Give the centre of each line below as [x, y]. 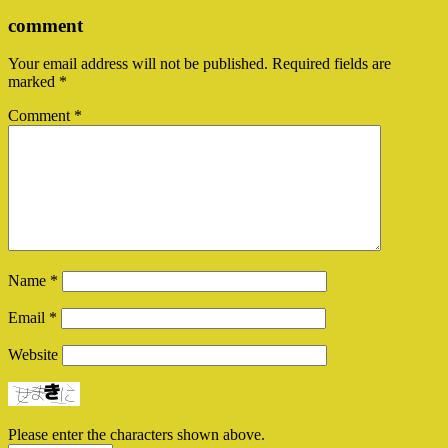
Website [33, 355]
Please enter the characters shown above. [136, 435]
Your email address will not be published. [138, 64]
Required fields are [331, 64]
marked [33, 82]
